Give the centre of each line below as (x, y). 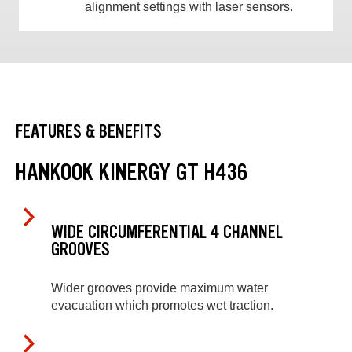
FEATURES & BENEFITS (89, 131)
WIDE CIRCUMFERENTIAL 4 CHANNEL (167, 233)
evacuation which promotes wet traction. (162, 305)
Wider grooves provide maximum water (159, 288)
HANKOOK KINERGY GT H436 (132, 172)
